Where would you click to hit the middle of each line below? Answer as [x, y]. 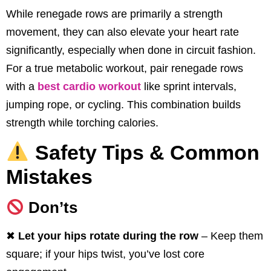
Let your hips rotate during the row [108, 236]
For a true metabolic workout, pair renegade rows [125, 68]
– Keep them [231, 236]
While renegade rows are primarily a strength [114, 14]
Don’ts [53, 207]
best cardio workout [89, 86]
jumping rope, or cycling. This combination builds [123, 104]
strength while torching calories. [82, 122]
